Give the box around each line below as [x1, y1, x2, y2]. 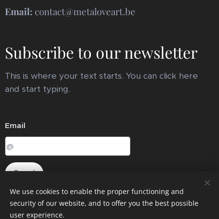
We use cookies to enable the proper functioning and [10, 187, 184, 196]
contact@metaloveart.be [35, 5, 135, 18]
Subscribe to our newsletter [5, 42, 197, 63]
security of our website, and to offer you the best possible [10, 198, 198, 208]
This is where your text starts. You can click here [5, 70, 198, 81]
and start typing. [5, 84, 70, 94]
